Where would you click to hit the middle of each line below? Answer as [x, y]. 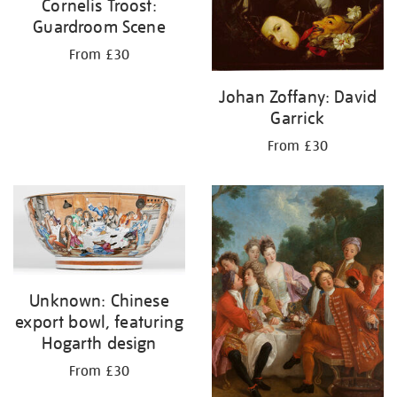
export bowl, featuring [99, 321]
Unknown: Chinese [99, 300]
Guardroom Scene [99, 27]
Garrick [298, 117]
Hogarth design [99, 343]
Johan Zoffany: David [298, 96]
